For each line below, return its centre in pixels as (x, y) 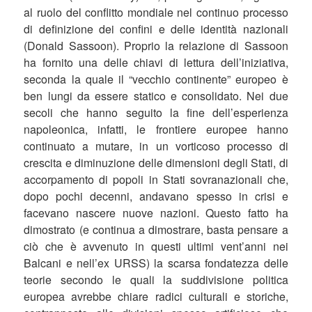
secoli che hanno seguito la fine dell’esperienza (156, 112)
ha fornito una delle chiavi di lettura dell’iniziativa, (156, 62)
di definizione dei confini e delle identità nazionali (156, 29)
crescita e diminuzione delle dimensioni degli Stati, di (156, 162)
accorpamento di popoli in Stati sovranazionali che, (156, 179)
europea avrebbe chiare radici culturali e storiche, (156, 296)
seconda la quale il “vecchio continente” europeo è (156, 79)
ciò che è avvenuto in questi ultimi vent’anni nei (156, 246)
